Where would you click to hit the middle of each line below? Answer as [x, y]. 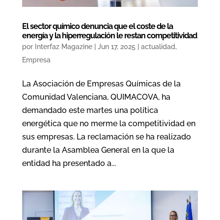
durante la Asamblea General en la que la [98, 150]
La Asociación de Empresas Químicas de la [101, 83]
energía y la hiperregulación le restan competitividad [109, 35]
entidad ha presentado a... [69, 163]
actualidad [158, 46]
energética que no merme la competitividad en [109, 123]
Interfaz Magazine [63, 46]
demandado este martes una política [90, 110]
